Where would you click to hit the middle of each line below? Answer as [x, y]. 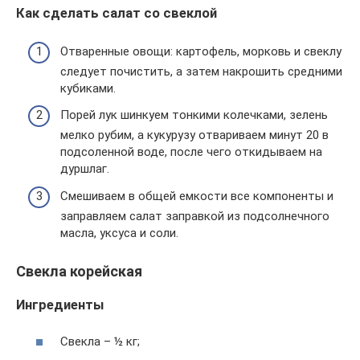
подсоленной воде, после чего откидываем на [191, 152]
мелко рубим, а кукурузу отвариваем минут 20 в [194, 135]
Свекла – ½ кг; [100, 341]
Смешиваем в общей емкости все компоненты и [197, 196]
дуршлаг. [85, 169]
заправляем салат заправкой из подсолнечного [195, 216]
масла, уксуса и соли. [119, 233]
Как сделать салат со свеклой [117, 13]
